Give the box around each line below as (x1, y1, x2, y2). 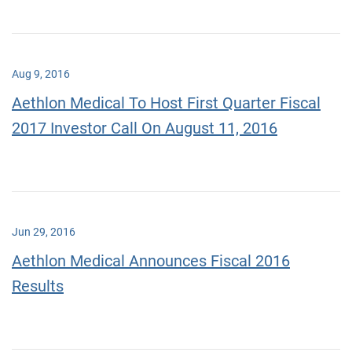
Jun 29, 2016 (12, 225, 75, 238)
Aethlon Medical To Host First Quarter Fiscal (12, 93, 321, 112)
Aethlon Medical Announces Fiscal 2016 (12, 251, 290, 270)
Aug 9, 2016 (12, 68, 70, 80)
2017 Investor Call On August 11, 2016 (12, 119, 277, 137)
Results (12, 277, 64, 295)
